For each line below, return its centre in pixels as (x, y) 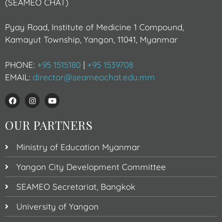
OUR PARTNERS (49, 125)
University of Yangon (57, 207)
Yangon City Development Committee (91, 167)
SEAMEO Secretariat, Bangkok (76, 187)
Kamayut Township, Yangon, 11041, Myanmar (91, 40)
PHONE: (21, 64)
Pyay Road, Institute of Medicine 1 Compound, (94, 27)
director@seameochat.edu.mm (94, 77)
